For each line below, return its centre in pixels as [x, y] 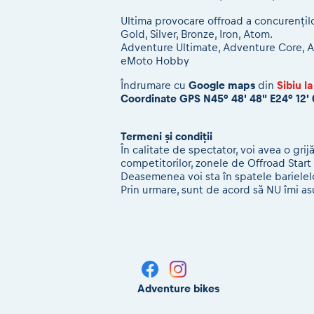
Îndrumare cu [155, 85]
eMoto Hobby [155, 61]
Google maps [222, 85]
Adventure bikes [178, 288]
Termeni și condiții [166, 136]
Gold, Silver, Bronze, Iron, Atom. [197, 34]
